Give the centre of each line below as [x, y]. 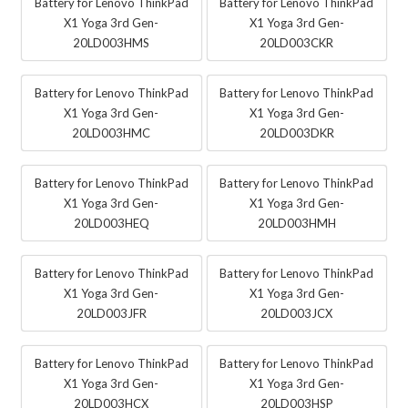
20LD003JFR [111, 313]
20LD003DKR [296, 133]
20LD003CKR [297, 42]
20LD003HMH [296, 223]
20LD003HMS [112, 42]
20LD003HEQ [111, 223]
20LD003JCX [297, 313]
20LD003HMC [112, 133]
